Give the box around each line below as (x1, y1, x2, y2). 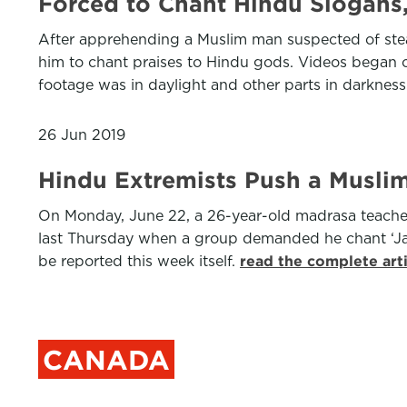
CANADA (43, 344, 170, 375)
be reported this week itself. (38, 253, 240, 270)
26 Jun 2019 (38, 126, 125, 144)
